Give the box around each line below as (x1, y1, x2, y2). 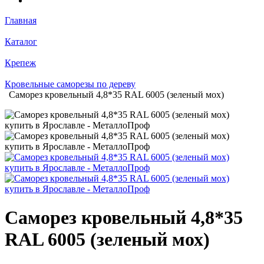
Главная (5, 15, 37, 25)
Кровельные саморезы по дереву (5, 78, 136, 89)
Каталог (5, 36, 37, 47)
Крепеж (5, 57, 36, 68)
